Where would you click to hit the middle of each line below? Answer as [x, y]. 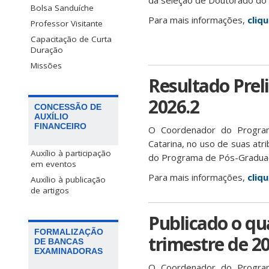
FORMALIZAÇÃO [69, 231]
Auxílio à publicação [68, 179]
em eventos [53, 164]
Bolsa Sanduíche [62, 8]
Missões [46, 65]
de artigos [50, 190]
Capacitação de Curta [71, 39]
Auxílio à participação [71, 153]
